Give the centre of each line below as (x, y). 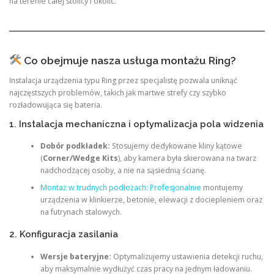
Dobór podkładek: (75, 146)
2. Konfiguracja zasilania (64, 234)
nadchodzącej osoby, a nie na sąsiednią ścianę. (123, 170)
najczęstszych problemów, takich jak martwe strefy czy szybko (118, 92)
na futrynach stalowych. (81, 212)
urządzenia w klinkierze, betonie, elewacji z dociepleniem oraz (151, 200)
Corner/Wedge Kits (80, 158)
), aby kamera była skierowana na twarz (187, 158)
